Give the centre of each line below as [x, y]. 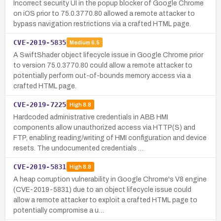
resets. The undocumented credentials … [78, 148]
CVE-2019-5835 [40, 42]
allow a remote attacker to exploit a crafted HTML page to [105, 200]
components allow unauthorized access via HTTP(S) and [104, 127]
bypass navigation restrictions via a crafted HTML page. [102, 24]
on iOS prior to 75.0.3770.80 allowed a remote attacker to [104, 13]
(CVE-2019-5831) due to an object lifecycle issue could [102, 189]
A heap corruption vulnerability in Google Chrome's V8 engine [110, 179]
